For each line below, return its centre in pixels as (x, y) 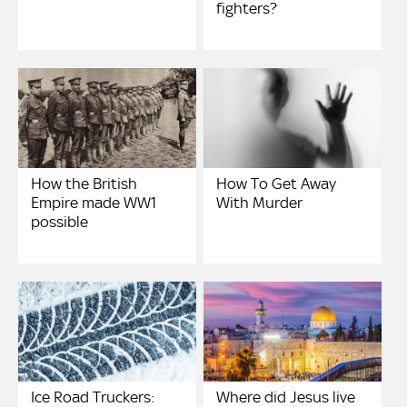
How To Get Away (277, 184)
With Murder (260, 203)
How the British (84, 184)
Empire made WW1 (94, 203)
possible (60, 222)
